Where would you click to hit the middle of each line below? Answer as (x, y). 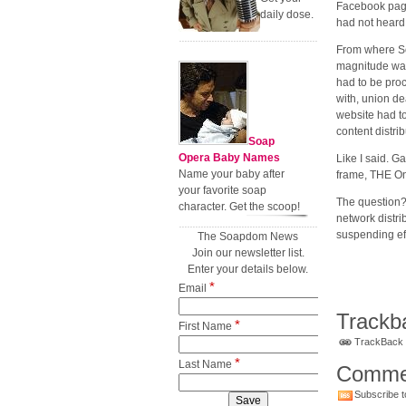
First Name (207, 326)
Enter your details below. (248, 269)
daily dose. (287, 14)
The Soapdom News (248, 237)
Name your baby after (232, 174)
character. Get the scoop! (239, 207)
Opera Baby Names (229, 158)
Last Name (207, 364)
